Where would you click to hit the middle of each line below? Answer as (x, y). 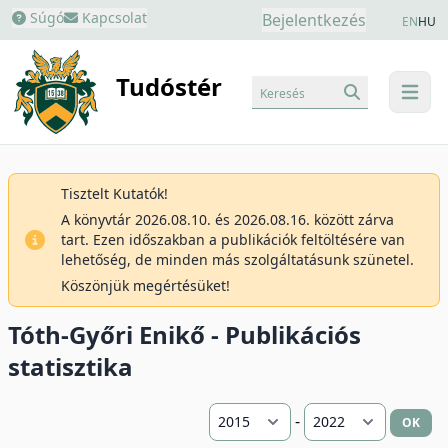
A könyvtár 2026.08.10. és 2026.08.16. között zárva (227, 219)
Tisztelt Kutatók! (114, 193)
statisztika (70, 366)
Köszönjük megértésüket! (145, 285)
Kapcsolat (112, 17)
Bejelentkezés (314, 20)
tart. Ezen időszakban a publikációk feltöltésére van (233, 239)
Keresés (282, 93)
